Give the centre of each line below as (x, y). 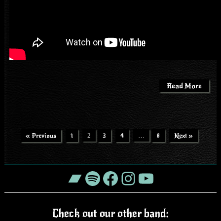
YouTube (171, 178)
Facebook (140, 178)
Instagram (158, 178)
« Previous (41, 135)
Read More (184, 86)
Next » (183, 135)
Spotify (110, 178)
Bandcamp (108, 178)
